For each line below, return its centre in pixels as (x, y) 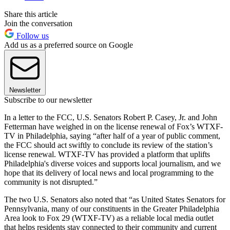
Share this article (31, 14)
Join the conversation (38, 23)
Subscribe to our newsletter (48, 100)
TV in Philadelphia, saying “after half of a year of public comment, (112, 136)
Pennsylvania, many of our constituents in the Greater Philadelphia (112, 208)
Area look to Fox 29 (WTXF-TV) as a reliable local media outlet (109, 218)
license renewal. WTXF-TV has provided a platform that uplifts (107, 154)
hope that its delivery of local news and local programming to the (109, 172)
